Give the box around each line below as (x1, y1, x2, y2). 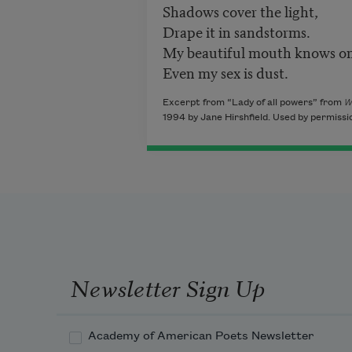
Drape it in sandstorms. (162, 20, 313, 42)
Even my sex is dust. (162, 61, 288, 83)
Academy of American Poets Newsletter (88, 330, 314, 343)
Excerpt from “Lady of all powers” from (162, 97, 344, 108)
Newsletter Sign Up (70, 270, 265, 304)
